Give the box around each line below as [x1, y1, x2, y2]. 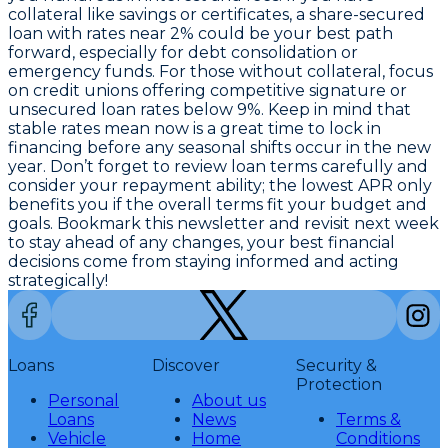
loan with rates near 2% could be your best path [8, 24, 393, 44]
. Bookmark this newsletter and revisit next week [50, 214, 439, 234]
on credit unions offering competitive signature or [8, 81, 407, 101]
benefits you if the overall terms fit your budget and [8, 195, 427, 215]
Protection [296, 375, 382, 395]
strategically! [8, 271, 108, 291]
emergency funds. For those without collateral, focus [8, 62, 433, 82]
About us [192, 391, 266, 411]
